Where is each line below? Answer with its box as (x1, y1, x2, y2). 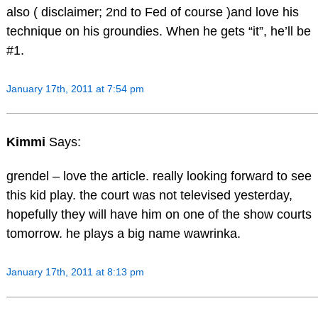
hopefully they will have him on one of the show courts (6, 207, 312, 222)
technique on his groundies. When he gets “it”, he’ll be (6, 23, 311, 38)
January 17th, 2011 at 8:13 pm (6, 266, 144, 278)
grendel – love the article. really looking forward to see (6, 169, 312, 184)
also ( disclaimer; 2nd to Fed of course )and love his (6, 4, 299, 19)
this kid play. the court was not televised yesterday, (6, 188, 292, 203)
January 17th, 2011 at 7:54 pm (6, 82, 144, 94)
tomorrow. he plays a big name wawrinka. (6, 226, 241, 241)
